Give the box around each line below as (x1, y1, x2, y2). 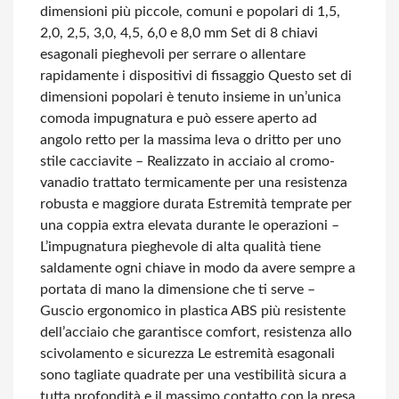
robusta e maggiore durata (40, 197, 204, 211)
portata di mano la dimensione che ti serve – (40, 282, 315, 297)
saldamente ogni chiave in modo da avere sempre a (40, 261, 355, 275)
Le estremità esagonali (194, 346, 335, 361)
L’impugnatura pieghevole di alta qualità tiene (40, 240, 321, 254)
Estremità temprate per (204, 197, 352, 211)
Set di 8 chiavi (227, 26, 318, 40)
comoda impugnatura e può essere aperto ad (40, 111, 317, 126)
